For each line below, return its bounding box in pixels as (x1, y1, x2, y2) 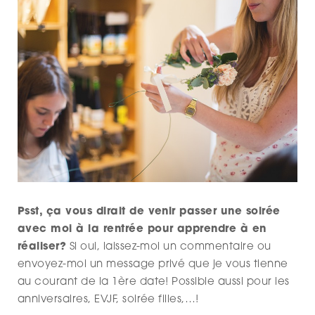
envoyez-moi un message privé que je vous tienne (18, 259, 288, 270)
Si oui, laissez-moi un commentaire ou (66, 241, 271, 252)
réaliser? (18, 241, 67, 252)
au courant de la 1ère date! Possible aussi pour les (18, 276, 290, 288)
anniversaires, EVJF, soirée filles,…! (18, 294, 199, 305)
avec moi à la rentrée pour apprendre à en (18, 224, 266, 235)
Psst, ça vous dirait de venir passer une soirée (18, 206, 281, 217)
